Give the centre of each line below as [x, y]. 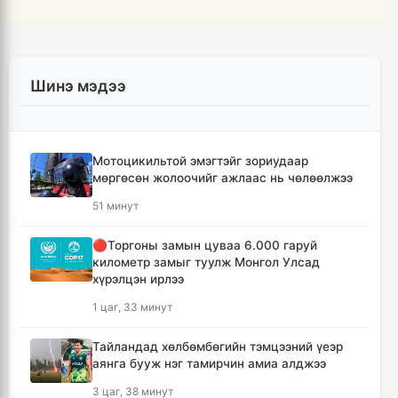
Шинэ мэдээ [78, 85]
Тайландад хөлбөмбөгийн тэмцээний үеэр [218, 346]
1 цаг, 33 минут [132, 306]
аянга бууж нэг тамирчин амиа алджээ [209, 363]
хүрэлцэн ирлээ [138, 279]
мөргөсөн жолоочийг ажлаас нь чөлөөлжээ [223, 177]
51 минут [115, 205]
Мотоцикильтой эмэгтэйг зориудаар [200, 160]
